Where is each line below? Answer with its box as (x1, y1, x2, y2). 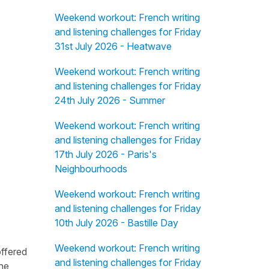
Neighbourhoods (54, 163, 127, 175)
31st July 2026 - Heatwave (54, 40, 172, 52)
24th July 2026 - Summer (54, 94, 165, 106)
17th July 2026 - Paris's (54, 148, 157, 160)
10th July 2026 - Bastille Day (54, 217, 178, 229)
